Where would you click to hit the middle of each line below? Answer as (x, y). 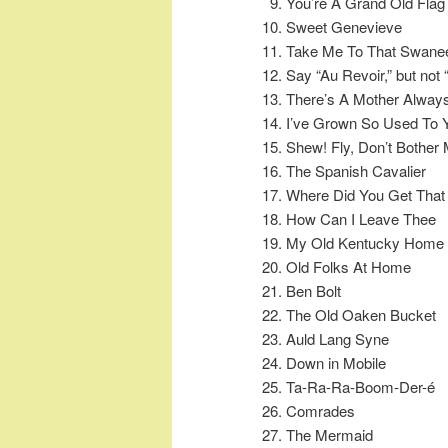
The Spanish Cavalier (355, 171)
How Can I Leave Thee (360, 219)
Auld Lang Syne (337, 339)
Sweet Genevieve (343, 27)
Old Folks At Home (348, 267)
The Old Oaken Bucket (360, 315)
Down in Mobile (335, 363)
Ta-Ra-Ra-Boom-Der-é (360, 387)
